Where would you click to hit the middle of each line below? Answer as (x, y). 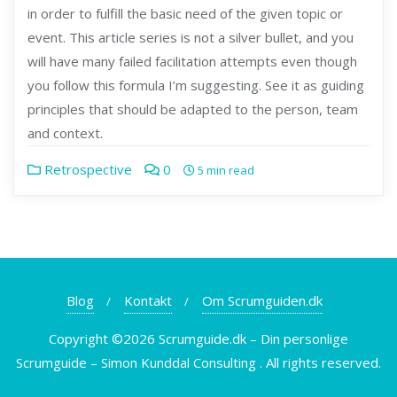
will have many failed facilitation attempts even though (192, 61)
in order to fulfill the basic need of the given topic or (185, 13)
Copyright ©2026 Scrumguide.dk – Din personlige (198, 338)
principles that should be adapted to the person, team (193, 109)
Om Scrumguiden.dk (262, 300)
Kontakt (148, 300)
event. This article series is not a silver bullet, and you (191, 37)
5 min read (225, 170)
